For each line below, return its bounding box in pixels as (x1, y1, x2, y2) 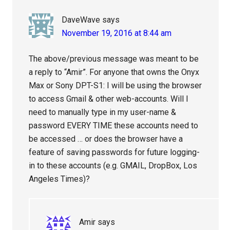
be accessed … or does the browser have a (29, 134, 183, 144)
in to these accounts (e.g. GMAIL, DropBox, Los (29, 161, 198, 171)
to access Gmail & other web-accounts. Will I (29, 94, 189, 104)
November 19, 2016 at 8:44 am (62, 28, 172, 39)
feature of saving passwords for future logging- (29, 147, 200, 158)
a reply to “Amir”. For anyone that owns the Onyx (29, 67, 200, 78)
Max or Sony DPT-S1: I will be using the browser (29, 81, 202, 91)
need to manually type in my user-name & (29, 107, 177, 118)
